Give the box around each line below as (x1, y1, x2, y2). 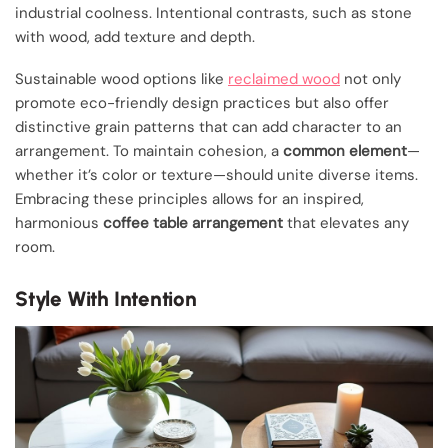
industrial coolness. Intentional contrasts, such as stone (15, 2, 412, 23)
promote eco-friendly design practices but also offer (15, 93, 389, 114)
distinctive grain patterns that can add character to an (15, 117, 402, 138)
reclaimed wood (228, 69, 340, 90)
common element (283, 141, 407, 162)
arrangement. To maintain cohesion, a (15, 141, 283, 162)
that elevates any (283, 213, 409, 234)
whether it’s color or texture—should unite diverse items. (15, 165, 418, 186)
